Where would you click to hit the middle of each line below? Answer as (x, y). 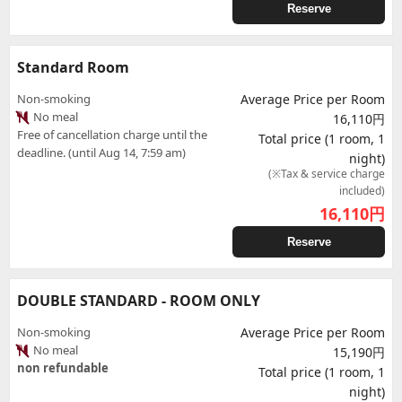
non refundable (63, 368)
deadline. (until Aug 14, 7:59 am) (101, 153)
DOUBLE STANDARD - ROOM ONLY (139, 301)
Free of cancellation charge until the (112, 135)
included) (362, 191)
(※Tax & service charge (327, 174)
